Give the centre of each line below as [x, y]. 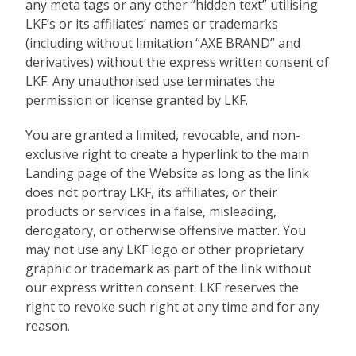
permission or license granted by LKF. [137, 100]
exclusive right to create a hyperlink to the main [168, 154]
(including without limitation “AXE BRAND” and [163, 43]
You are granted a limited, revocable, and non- [163, 135]
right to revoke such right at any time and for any [173, 307]
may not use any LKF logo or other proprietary [165, 250]
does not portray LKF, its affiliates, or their [152, 192]
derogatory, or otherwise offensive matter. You [166, 230]
